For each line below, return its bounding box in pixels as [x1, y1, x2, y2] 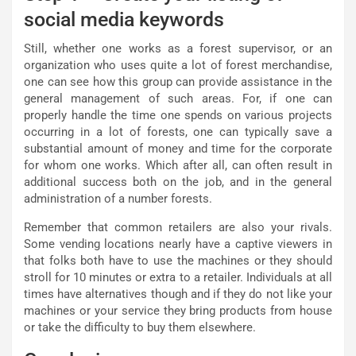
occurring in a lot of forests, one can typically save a [24, 124, 332, 139]
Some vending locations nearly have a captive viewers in [24, 236, 332, 251]
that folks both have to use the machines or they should [24, 253, 332, 268]
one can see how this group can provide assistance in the [24, 74, 332, 89]
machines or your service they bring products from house [24, 303, 332, 318]
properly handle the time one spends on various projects [24, 107, 332, 122]
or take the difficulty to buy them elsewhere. [24, 319, 256, 335]
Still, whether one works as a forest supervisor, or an [24, 41, 332, 56]
